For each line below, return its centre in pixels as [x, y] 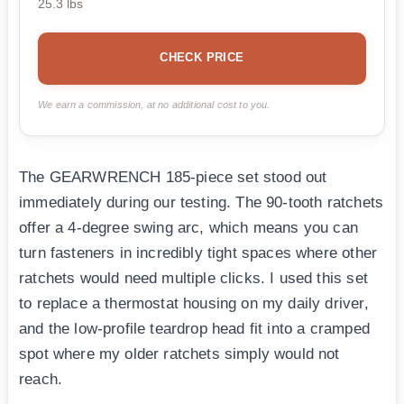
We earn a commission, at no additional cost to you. [154, 105]
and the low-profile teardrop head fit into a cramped [194, 329]
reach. [41, 380]
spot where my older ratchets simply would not [179, 354]
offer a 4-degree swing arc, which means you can [188, 228]
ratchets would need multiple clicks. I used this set [193, 279]
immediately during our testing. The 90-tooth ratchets [202, 203]
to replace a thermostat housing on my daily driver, [194, 304]
